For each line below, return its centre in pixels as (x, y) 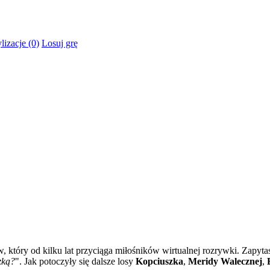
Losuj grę (60, 43)
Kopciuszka (159, 262)
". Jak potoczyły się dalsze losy (75, 262)
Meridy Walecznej (224, 262)
